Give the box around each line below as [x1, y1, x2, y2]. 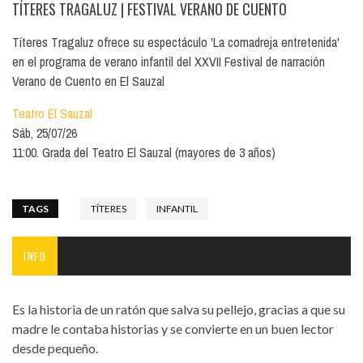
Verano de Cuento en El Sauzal [12, 71, 164, 90]
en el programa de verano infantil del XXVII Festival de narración [12, 52, 325, 70]
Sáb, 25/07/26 [12, 123, 77, 142]
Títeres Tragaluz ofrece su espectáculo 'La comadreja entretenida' [12, 32, 340, 51]
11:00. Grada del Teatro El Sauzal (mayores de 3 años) [12, 143, 275, 161]
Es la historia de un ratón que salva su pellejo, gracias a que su [12, 301, 345, 317]
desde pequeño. [12, 340, 98, 356]
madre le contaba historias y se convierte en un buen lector [12, 320, 334, 336]
